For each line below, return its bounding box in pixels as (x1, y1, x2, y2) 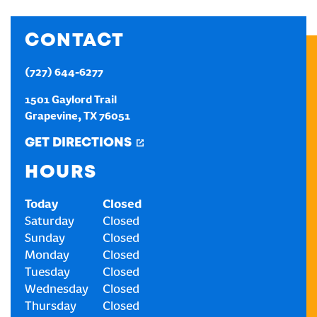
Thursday (25, 300, 76, 314)
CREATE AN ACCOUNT (93, 21, 224, 32)
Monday (25, 249, 69, 263)
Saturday (25, 215, 74, 229)
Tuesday (25, 266, 70, 280)
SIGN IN (136, 68, 181, 79)
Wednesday (25, 283, 88, 297)
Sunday (25, 232, 65, 246)
